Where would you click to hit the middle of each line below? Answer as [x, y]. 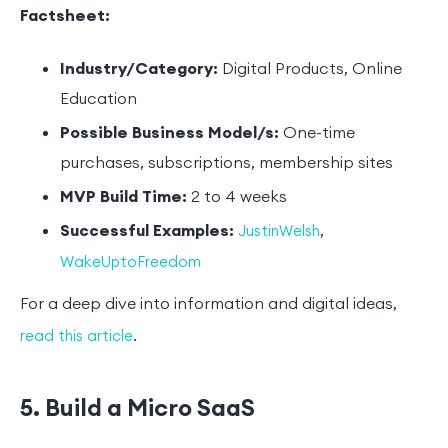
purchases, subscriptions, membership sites [226, 163]
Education [98, 99]
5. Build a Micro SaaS [140, 408]
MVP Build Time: [125, 197]
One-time [317, 133]
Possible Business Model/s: [169, 133]
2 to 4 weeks [239, 197]
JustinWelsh [279, 232]
